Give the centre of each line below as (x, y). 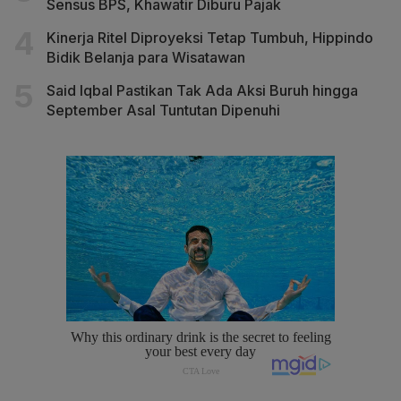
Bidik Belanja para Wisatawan (146, 58)
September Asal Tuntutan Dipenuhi (163, 111)
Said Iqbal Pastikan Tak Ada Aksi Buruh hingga (202, 91)
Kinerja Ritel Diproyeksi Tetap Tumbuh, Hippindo (210, 38)
